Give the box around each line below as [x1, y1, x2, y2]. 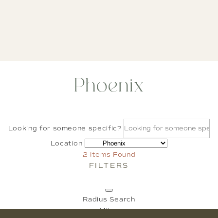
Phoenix [74, 73, 144, 101]
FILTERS [89, 162, 129, 170]
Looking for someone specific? [8, 124, 122, 132]
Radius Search [83, 196, 135, 203]
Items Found [88, 151, 136, 159]
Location [50, 140, 83, 147]
